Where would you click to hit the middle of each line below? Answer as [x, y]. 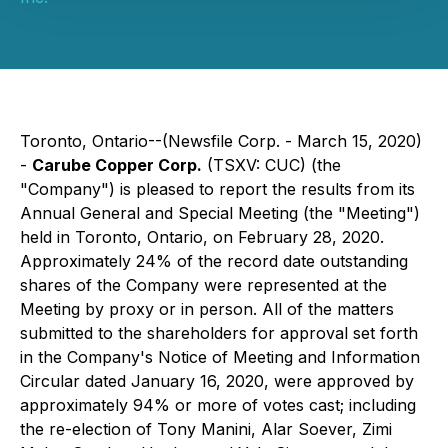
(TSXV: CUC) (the [271, 165]
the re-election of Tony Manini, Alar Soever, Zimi [206, 429]
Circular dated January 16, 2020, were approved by [217, 381]
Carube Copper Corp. [117, 165]
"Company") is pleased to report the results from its [217, 189]
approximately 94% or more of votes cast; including [218, 405]
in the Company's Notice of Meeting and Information [220, 357]
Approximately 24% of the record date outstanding [214, 261]
